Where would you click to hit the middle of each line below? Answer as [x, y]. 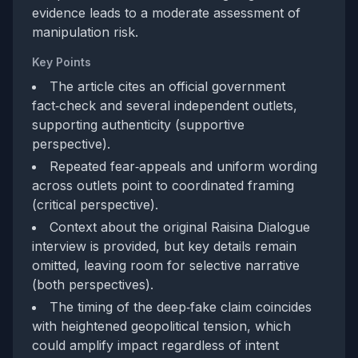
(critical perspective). [95, 204]
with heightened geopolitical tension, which [161, 326]
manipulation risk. [85, 32]
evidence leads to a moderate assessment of [166, 12]
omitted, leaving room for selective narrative [166, 265]
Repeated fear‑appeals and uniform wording [183, 166]
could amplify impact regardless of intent [155, 345]
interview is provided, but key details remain [164, 246]
